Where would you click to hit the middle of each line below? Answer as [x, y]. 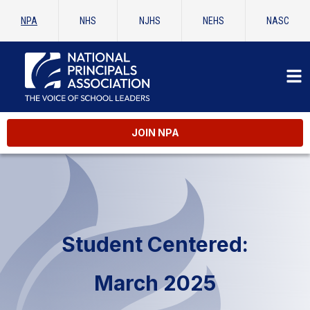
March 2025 [155, 283]
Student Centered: [155, 244]
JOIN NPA [155, 133]
